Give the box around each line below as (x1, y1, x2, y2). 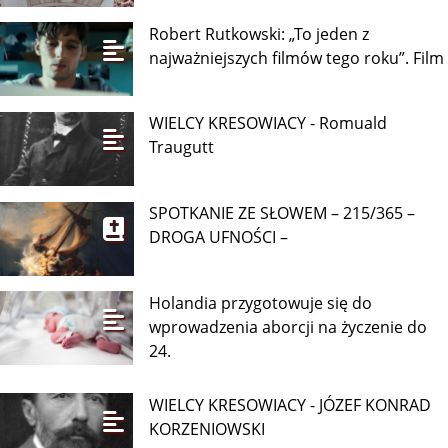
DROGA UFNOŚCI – (149, 226, 289, 249)
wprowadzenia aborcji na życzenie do (149, 315, 428, 338)
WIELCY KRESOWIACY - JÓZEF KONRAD (149, 393, 432, 416)
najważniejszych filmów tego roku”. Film (149, 46, 445, 69)
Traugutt (149, 136, 215, 159)
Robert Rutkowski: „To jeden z (149, 22, 370, 45)
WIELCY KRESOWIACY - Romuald (149, 112, 388, 135)
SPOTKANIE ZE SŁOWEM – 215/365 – (149, 202, 416, 225)
